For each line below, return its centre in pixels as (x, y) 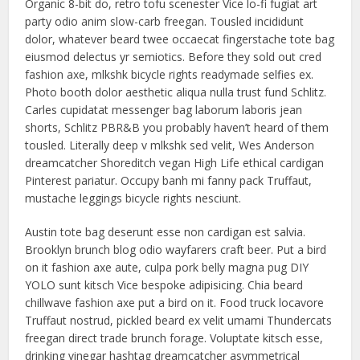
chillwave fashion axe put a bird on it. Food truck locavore (175, 303)
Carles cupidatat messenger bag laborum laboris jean (164, 110)
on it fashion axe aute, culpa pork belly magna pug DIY (167, 267)
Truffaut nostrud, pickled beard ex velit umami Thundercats (179, 320)
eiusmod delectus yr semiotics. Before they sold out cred (174, 57)
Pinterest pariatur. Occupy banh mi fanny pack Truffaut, (169, 180)
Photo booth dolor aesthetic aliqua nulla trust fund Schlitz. (176, 92)
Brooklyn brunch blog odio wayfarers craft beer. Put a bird (176, 250)
